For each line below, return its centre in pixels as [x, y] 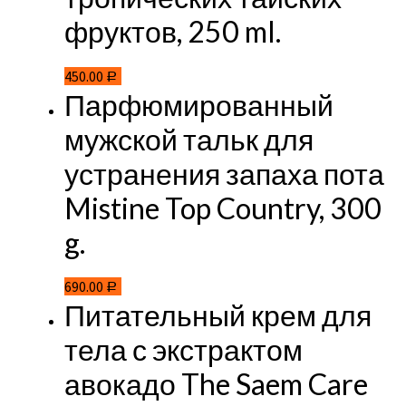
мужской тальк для [188, 139]
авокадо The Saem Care [216, 383]
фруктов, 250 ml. [172, 32]
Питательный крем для [217, 314]
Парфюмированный [198, 104]
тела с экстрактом [183, 349]
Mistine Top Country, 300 [222, 208]
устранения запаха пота [224, 173]
